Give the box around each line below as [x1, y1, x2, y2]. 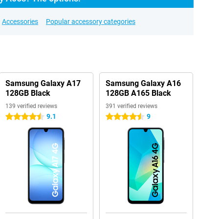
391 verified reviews [105, 103, 157, 109]
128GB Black [5, 88, 50, 98]
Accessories [2, 18, 38, 25]
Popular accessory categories [46, 18, 135, 25]
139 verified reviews [5, 103, 57, 109]
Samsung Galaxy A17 [5, 79, 81, 88]
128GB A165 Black [105, 88, 171, 98]
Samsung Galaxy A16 [105, 79, 181, 88]
